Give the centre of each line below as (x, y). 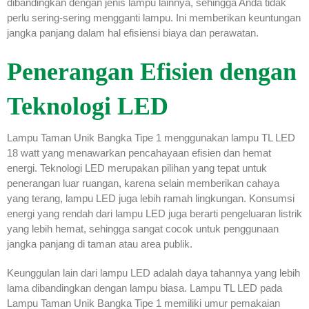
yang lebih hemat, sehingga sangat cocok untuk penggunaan (143, 228)
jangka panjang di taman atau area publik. (100, 243)
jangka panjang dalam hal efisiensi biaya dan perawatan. (133, 32)
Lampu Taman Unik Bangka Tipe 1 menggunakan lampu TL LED (151, 137)
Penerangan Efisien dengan (152, 71)
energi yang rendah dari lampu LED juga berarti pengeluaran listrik (154, 213)
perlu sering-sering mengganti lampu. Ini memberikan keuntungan (154, 17)
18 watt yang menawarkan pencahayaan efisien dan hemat (139, 152)
